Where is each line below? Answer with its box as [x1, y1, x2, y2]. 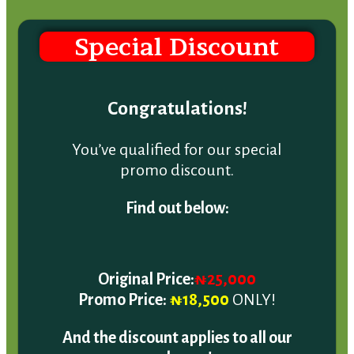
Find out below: [125, 182, 229, 200]
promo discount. [120, 144, 234, 162]
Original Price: [98, 253, 194, 271]
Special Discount [75, 16, 279, 45]
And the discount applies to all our [62, 311, 292, 330]
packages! [142, 332, 212, 350]
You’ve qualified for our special [72, 123, 282, 141]
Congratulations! [107, 81, 247, 102]
